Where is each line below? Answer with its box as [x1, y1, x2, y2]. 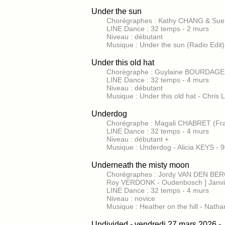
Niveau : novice [106, 194, 155, 202]
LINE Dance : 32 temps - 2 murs [106, 25, 209, 33]
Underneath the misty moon [91, 161, 189, 169]
